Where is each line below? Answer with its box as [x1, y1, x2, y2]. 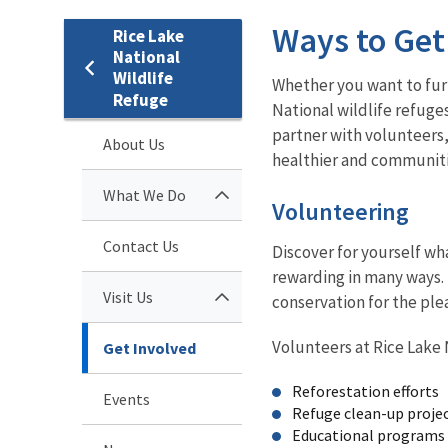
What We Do [103, 184, 186, 205]
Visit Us [103, 286, 153, 307]
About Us [103, 133, 165, 154]
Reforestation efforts [292, 380, 439, 401]
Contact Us [103, 235, 179, 256]
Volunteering [272, 195, 409, 227]
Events [103, 388, 150, 409]
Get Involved [103, 337, 196, 358]
